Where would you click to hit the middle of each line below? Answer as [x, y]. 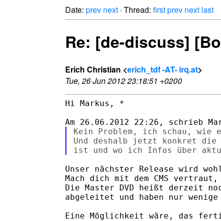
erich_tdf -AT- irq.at [163, 69]
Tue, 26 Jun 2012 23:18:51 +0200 [124, 80]
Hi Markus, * [95, 103]
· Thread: [135, 10]
